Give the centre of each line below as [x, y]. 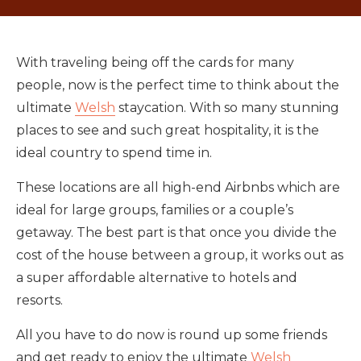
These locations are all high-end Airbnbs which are [178, 187]
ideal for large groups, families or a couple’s [155, 210]
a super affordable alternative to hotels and [157, 278]
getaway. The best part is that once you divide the [176, 232]
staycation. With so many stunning [227, 108]
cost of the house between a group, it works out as [180, 255]
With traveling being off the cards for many [155, 62]
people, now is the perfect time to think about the [178, 85]
